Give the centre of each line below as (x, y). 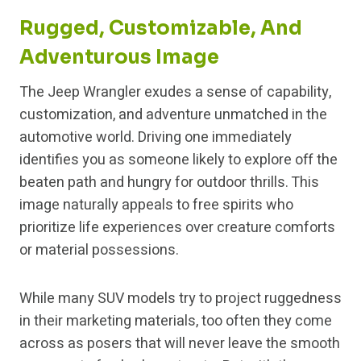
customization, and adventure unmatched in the (173, 115)
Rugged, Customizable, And (161, 29)
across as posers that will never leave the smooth (180, 344)
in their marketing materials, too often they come (176, 322)
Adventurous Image (119, 58)
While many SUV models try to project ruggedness (180, 299)
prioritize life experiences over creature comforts (177, 228)
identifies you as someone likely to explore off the (178, 160)
